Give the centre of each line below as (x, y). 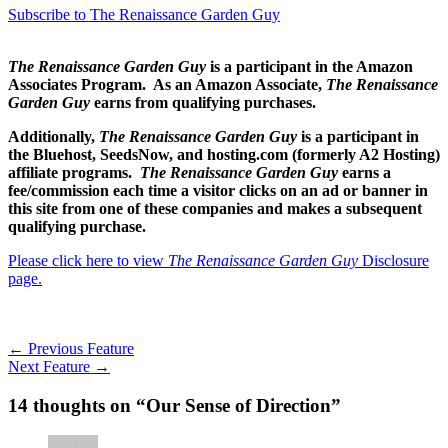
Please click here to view (88, 260)
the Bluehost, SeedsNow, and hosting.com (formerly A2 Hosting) (224, 154)
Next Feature (51, 366)
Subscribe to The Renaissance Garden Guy (144, 14)
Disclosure (393, 260)
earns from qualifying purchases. (203, 102)
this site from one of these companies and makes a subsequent (215, 208)
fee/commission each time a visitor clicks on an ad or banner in (218, 190)
